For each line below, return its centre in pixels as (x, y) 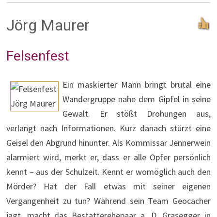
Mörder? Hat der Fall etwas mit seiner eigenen (108, 186)
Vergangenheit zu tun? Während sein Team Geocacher (108, 201)
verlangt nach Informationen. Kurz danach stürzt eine (108, 128)
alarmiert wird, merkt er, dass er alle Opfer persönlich (108, 157)
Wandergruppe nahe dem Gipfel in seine (137, 99)
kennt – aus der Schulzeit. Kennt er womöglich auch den (108, 172)
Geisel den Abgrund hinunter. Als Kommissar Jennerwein (108, 143)
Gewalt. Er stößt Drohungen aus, (137, 114)
